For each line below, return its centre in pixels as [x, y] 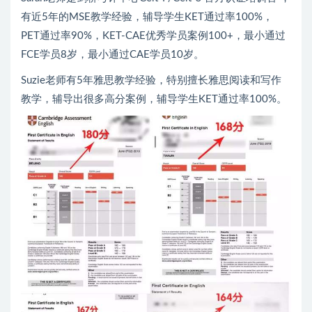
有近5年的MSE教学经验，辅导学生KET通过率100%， [147, 17]
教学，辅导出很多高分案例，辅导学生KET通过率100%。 [154, 99]
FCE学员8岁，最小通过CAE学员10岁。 [112, 54]
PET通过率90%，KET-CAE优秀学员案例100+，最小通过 [153, 36]
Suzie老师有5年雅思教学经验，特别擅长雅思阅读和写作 [151, 80]
